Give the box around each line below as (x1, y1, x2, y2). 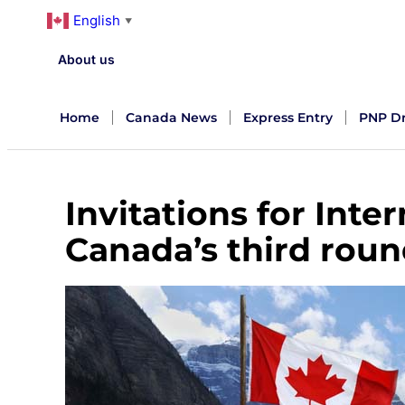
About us (58, 51, 116, 67)
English (73, 12, 120, 30)
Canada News (126, 109, 217, 126)
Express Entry (243, 109, 333, 126)
